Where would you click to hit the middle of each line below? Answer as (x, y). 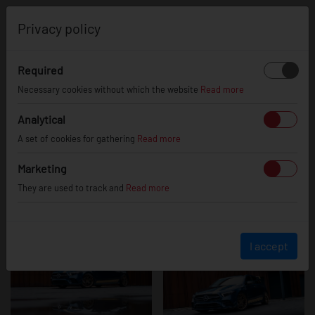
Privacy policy (59, 28)
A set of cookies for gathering (77, 139)
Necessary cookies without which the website (109, 89)
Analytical (41, 119)
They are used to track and (72, 188)
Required (40, 70)
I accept (269, 246)
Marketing (42, 168)
